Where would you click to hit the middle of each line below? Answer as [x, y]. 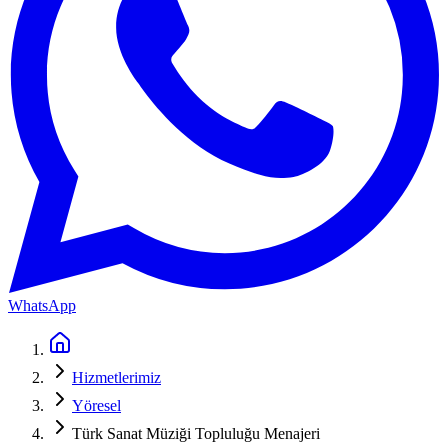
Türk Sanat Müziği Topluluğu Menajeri [196, 434]
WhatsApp [42, 306]
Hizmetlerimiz [116, 378]
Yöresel [96, 406]
